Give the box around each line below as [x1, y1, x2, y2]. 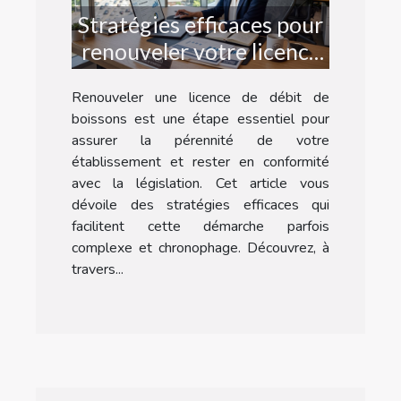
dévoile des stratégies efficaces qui [72, 194, 329, 215]
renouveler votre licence [81, 37, 320, 64]
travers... [72, 259, 124, 279]
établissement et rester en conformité [72, 151, 329, 172]
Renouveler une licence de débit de [72, 87, 329, 107]
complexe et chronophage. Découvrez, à [72, 237, 329, 258]
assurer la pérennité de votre [72, 130, 329, 150]
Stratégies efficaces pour [78, 10, 323, 38]
